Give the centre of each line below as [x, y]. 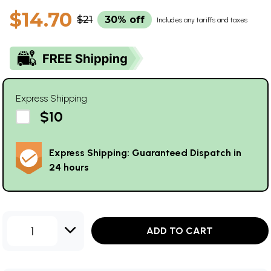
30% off [125, 19]
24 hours [69, 167]
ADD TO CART [180, 231]
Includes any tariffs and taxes [202, 20]
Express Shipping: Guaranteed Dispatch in [145, 152]
